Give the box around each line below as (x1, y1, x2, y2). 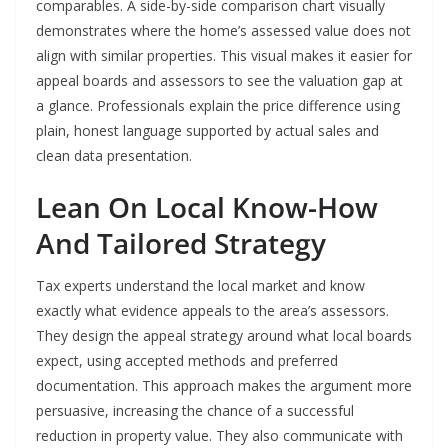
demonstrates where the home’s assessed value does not (36, 21, 411, 41)
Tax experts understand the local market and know (36, 276, 365, 296)
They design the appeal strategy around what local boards (36, 326, 412, 346)
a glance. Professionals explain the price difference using (36, 96, 400, 116)
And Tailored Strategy (36, 224, 326, 263)
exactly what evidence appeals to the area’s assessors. (36, 301, 389, 321)
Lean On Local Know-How (36, 188, 378, 227)
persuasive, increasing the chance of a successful (36, 401, 354, 421)
